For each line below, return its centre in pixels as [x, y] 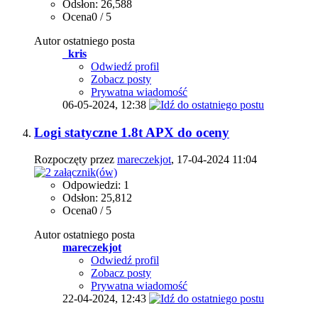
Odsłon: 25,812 [97, 198]
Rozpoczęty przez [76, 160]
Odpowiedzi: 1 [96, 185]
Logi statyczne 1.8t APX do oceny [132, 132]
